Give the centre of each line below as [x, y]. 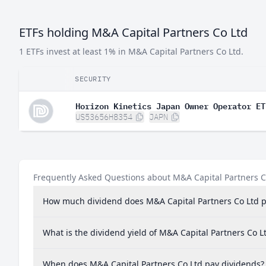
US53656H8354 [104, 117]
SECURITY [93, 79]
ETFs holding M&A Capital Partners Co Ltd [133, 32]
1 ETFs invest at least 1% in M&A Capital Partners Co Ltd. [131, 51]
